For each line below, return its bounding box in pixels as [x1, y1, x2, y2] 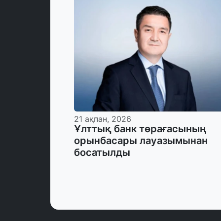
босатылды [74, 146, 130, 158]
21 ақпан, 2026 [74, 114, 131, 124]
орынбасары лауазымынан [74, 134, 208, 147]
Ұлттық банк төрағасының [74, 122, 207, 135]
